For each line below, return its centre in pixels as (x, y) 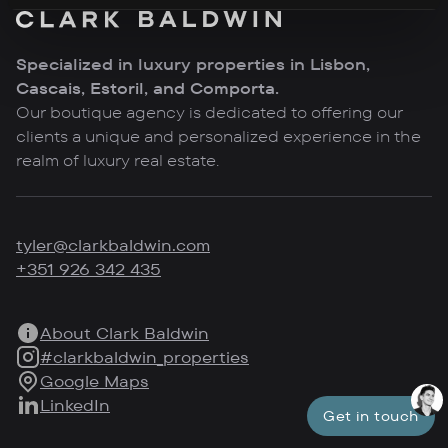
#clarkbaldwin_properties (144, 357)
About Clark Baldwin (124, 333)
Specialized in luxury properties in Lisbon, (193, 64)
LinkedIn (75, 405)
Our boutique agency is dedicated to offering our (209, 112)
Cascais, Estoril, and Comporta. (147, 88)
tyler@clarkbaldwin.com (113, 245)
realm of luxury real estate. (117, 160)
